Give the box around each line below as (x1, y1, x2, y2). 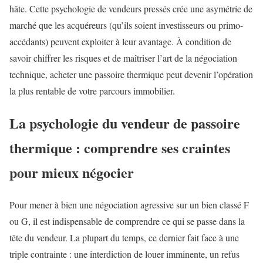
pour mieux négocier (9, 161, 134, 183)
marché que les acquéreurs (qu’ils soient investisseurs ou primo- (9, 19, 243, 31)
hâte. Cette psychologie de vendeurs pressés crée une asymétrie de (9, 2, 252, 15)
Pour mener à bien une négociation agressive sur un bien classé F (9, 198, 249, 211)
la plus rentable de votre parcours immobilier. (9, 85, 175, 97)
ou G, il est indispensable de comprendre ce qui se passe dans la (9, 214, 245, 227)
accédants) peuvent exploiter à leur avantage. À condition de (9, 35, 231, 48)
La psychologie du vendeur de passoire (9, 112, 240, 133)
